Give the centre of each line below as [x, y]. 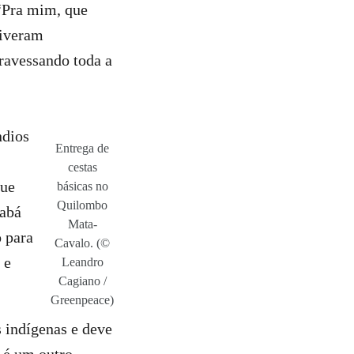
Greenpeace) [82, 300]
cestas [82, 167]
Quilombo [82, 205]
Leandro [82, 262]
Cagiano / [82, 281]
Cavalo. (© [82, 243]
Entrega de [82, 148]
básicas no [82, 186]
